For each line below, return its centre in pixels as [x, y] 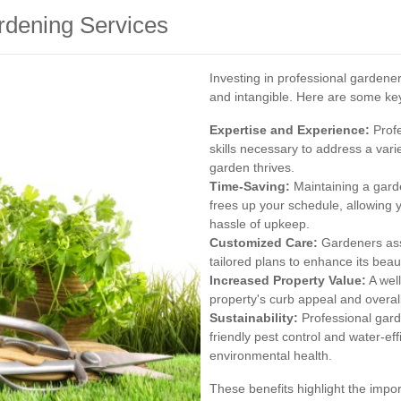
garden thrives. [252, 167]
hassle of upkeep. [260, 223]
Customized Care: [264, 242]
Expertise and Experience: [290, 129]
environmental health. [271, 355]
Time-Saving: [250, 186]
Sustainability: [254, 317]
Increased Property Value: [288, 280]
